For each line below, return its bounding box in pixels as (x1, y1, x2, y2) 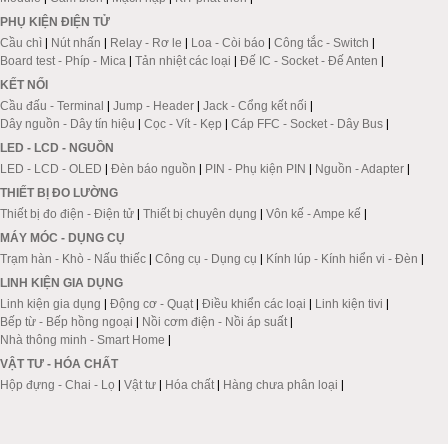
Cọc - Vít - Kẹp (144, 116, 222, 131)
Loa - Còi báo (191, 35, 265, 50)
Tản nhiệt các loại (135, 53, 231, 68)
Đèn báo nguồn (111, 161, 196, 176)
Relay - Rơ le (110, 35, 182, 50)
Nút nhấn (51, 35, 101, 50)
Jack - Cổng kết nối (203, 98, 307, 113)
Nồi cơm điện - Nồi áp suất (142, 314, 287, 329)
